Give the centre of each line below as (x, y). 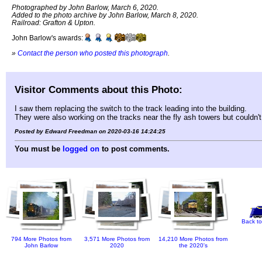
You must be (39, 149)
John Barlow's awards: (47, 38)
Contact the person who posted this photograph (93, 53)
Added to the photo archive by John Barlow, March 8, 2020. (105, 15)
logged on (81, 149)
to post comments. (135, 149)
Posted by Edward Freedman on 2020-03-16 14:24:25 (90, 131)
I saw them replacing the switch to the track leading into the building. (131, 109)
